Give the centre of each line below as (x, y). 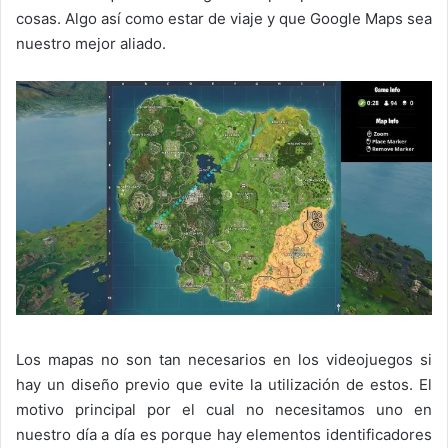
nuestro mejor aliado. (91, 43)
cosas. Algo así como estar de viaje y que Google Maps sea (224, 18)
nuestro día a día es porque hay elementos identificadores (224, 434)
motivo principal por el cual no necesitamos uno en (224, 409)
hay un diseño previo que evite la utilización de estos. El (224, 384)
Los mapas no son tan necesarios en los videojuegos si (224, 359)
